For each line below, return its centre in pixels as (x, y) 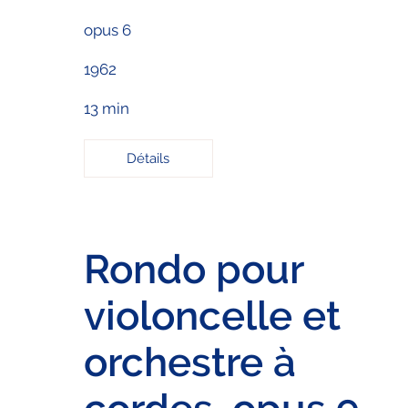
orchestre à (189, 362)
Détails (148, 159)
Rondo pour (193, 269)
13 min (106, 109)
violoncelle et (212, 315)
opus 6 (107, 30)
